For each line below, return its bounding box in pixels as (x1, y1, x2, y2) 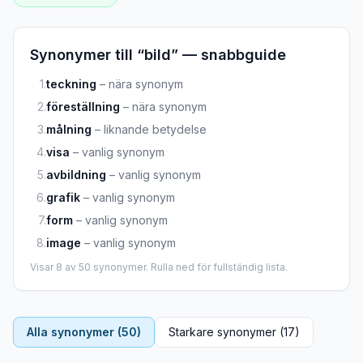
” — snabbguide (171, 46, 286, 63)
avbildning (46, 168, 106, 181)
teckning (46, 77, 96, 91)
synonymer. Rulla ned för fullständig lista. (91, 261, 288, 273)
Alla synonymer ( (27, 325, 122, 339)
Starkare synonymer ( (169, 325, 284, 339)
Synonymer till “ (30, 46, 144, 63)
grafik (46, 190, 80, 204)
